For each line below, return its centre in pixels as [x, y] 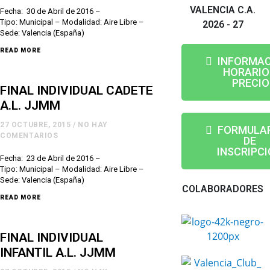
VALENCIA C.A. [223, 10]
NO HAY [93, 125]
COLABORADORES [223, 189]
